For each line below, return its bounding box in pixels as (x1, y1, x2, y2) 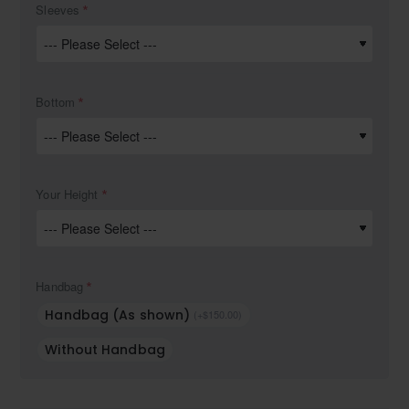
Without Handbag (45, 340, 165, 359)
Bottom (36, 93, 75, 111)
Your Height (36, 185, 99, 204)
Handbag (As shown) (45, 305, 191, 324)
